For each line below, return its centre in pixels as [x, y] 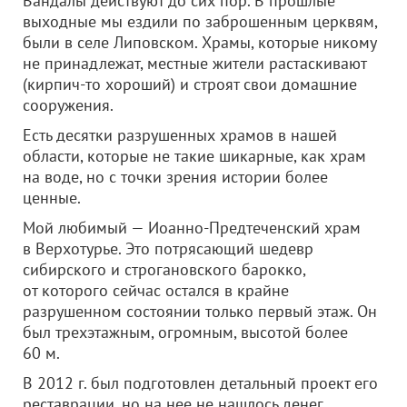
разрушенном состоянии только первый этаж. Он [200, 311]
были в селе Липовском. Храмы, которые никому [199, 42]
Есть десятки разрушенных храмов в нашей [180, 135]
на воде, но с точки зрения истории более [175, 177]
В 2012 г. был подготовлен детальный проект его [200, 383]
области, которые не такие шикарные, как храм [194, 156]
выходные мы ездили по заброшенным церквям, [200, 21]
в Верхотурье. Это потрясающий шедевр [168, 248]
